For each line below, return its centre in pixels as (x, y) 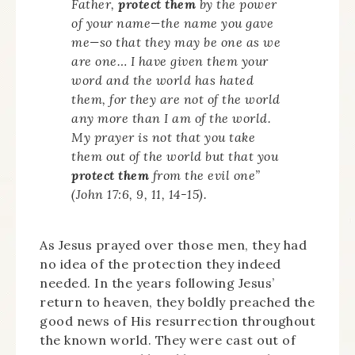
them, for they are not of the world (176, 99)
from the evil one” (205, 175)
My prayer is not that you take (163, 137)
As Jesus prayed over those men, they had (173, 245)
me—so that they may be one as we (176, 42)
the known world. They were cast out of (168, 340)
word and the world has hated (162, 80)
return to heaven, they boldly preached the (177, 302)
